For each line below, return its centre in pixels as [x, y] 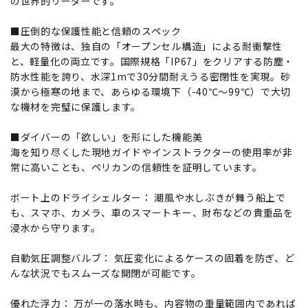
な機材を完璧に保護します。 [76, 106]
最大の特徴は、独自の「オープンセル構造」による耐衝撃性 [146, 46]
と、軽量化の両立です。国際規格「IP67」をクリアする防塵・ [152, 61]
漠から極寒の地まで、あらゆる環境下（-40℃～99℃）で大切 [151, 91]
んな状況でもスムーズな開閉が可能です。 [106, 273]
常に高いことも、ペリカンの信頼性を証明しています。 [136, 167]
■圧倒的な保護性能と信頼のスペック [96, 31]
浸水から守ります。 [56, 227]
